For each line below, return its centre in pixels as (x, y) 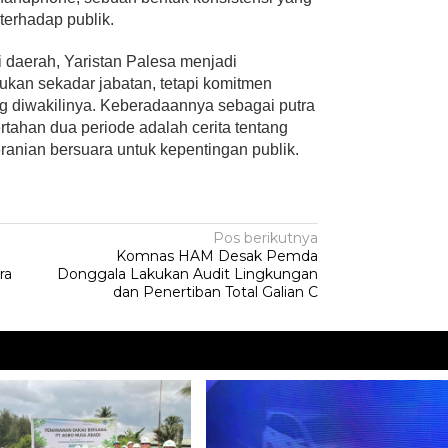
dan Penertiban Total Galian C (216, 291)
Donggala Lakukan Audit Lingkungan (188, 273)
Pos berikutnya (266, 237)
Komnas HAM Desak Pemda (217, 255)
